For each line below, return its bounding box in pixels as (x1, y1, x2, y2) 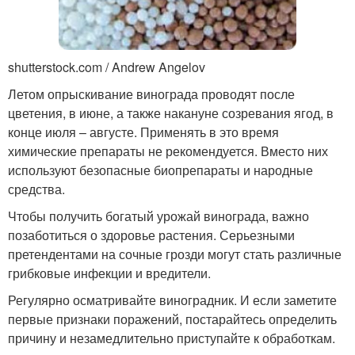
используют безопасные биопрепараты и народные (8, 160, 313, 179)
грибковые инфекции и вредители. (8, 263, 211, 282)
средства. (8, 179, 65, 198)
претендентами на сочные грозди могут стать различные (8, 244, 342, 263)
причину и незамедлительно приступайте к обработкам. (8, 328, 335, 347)
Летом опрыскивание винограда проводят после (8, 84, 295, 103)
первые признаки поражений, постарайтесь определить (8, 309, 337, 328)
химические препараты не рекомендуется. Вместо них (8, 141, 328, 160)
